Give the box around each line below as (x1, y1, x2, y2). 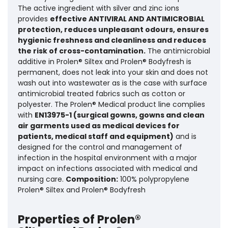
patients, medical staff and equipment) (18, 131, 174, 141)
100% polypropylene (118, 174, 189, 184)
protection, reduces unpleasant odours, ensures (18, 24, 209, 35)
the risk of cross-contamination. (18, 45, 146, 56)
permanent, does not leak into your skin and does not (18, 67, 208, 77)
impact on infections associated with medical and (18, 163, 197, 174)
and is (174, 131, 196, 141)
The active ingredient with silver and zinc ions (18, 3, 179, 13)
